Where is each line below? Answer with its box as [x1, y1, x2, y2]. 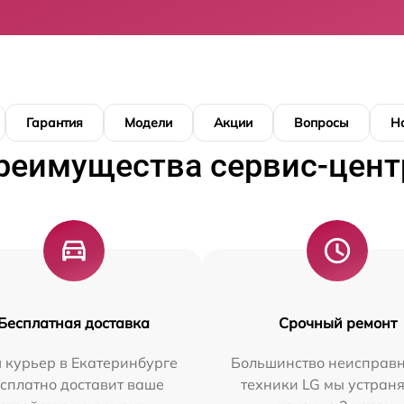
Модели [124, 115, 172, 131]
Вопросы [294, 115, 349, 131]
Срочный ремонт [278, 314, 397, 332]
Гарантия [26, 115, 83, 131]
